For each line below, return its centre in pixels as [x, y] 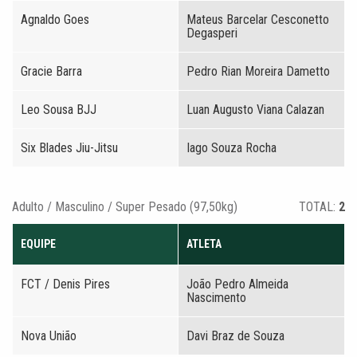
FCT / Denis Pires [65, 284]
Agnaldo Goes [55, 20]
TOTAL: [319, 207]
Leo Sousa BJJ [59, 110]
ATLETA [204, 244]
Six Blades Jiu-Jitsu [69, 148]
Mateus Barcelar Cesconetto [258, 20]
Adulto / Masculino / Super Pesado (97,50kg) [125, 207]
